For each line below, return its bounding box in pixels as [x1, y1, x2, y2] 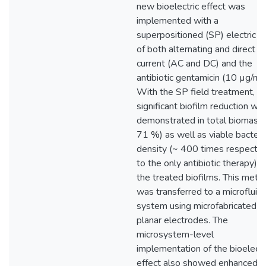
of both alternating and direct [137, 43, 255, 56]
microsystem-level [137, 228, 214, 241]
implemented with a [137, 14, 218, 27]
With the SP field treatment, [137, 85, 255, 99]
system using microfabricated [137, 199, 256, 213]
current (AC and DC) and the [137, 57, 252, 70]
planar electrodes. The [137, 214, 228, 227]
